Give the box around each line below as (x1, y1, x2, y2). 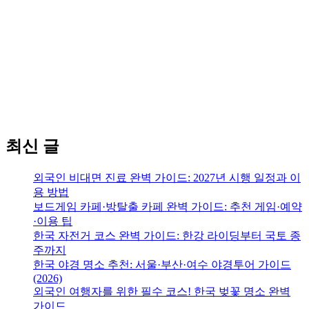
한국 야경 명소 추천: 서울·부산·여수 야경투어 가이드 (33, 259, 291, 271)
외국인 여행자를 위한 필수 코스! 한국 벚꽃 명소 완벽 (33, 286, 290, 298)
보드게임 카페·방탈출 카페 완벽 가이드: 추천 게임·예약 (33, 201, 302, 213)
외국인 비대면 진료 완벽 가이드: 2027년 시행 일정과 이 (33, 172, 301, 184)
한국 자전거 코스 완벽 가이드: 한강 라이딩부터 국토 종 (33, 230, 301, 242)
